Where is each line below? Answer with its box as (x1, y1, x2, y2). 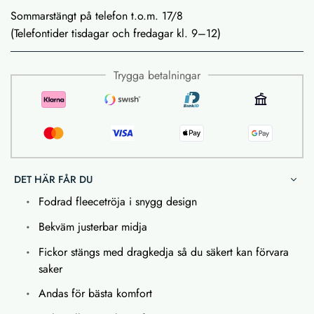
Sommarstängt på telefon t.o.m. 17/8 (11, 7, 183, 24)
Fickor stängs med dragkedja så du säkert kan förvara (39, 243, 289, 260)
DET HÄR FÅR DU (14, 172, 93, 186)
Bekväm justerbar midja (39, 218, 147, 235)
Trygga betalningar (114, 67, 200, 83)
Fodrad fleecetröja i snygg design (39, 193, 197, 210)
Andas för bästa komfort (39, 285, 152, 301)
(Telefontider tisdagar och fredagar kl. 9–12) (11, 25, 221, 41)
